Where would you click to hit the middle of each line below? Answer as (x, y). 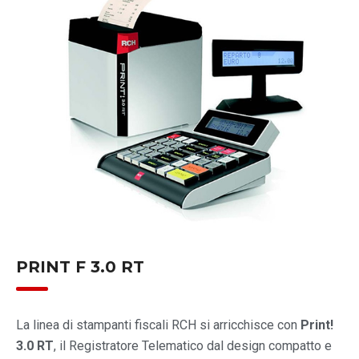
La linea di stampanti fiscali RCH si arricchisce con (158, 325)
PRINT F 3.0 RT (80, 266)
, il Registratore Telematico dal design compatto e (193, 345)
